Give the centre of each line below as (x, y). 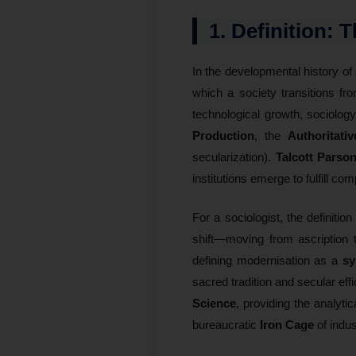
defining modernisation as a (267, 260)
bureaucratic (226, 324)
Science (214, 303)
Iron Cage (287, 324)
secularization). (234, 157)
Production (223, 135)
